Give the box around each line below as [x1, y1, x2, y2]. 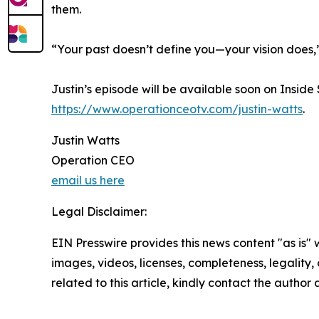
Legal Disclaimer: [51, 204, 147, 219]
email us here [51, 173, 125, 188]
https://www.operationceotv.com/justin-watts [51, 102, 303, 117]
